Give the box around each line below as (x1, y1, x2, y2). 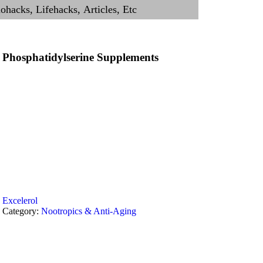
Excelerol (2, 195, 38, 205)
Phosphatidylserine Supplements (2, 51, 159, 63)
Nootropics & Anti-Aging (41, 206, 137, 216)
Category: (2, 206, 42, 216)
